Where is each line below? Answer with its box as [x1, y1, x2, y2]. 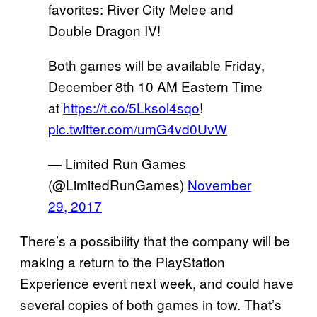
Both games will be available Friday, [48, 55, 265, 75]
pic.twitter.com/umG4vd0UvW [48, 119, 227, 139]
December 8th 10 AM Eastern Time [48, 76, 263, 96]
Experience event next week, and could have [20, 273, 294, 293]
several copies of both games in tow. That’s [20, 294, 282, 314]
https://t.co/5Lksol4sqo [63, 98, 200, 117]
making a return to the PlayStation [20, 252, 225, 272]
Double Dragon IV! [48, 21, 161, 40]
